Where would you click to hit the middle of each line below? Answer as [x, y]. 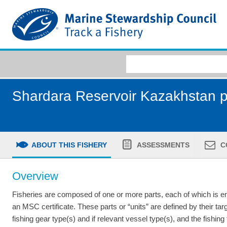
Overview [35, 176]
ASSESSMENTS [163, 145]
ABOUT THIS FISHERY [68, 145]
